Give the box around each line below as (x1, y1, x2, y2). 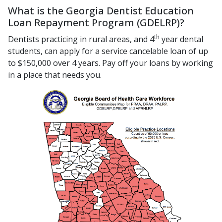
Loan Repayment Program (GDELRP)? (8, 15, 184, 30)
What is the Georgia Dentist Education (8, 3, 194, 18)
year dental (160, 34, 203, 45)
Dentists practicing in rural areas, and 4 (8, 34, 154, 45)
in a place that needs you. (8, 69, 102, 81)
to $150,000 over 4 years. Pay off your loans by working (8, 57, 213, 69)
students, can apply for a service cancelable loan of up (8, 46, 208, 57)
